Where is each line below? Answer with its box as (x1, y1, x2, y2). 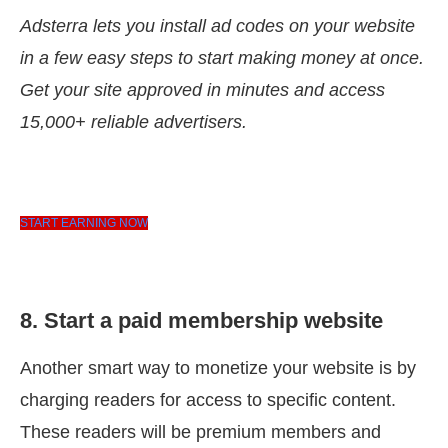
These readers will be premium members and (20, 422, 381, 443)
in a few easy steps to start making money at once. (20, 48, 424, 69)
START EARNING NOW (20, 216, 148, 231)
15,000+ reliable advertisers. (20, 112, 247, 133)
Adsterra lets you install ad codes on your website (20, 16, 415, 37)
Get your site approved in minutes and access (20, 80, 385, 101)
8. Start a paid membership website (20, 308, 383, 334)
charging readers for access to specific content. (20, 390, 396, 411)
